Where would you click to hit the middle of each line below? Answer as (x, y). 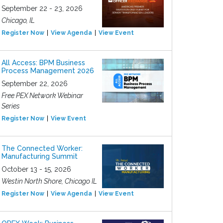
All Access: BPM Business (43, 63)
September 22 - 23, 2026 (42, 8)
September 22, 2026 (35, 84)
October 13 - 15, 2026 (36, 169)
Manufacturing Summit (40, 156)
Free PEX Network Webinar (42, 96)
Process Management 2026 (48, 71)
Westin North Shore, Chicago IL (49, 181)
